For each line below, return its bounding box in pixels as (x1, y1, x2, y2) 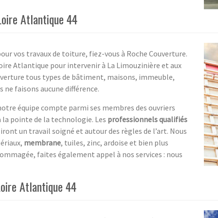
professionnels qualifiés (108, 114, 187, 124)
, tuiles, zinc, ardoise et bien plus (61, 137, 168, 147)
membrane (24, 137, 61, 147)
